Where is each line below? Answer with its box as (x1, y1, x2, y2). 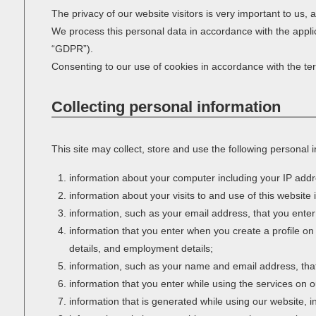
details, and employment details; (69, 243, 214, 254)
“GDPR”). (51, 43, 93, 54)
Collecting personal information (51, 98, 281, 116)
